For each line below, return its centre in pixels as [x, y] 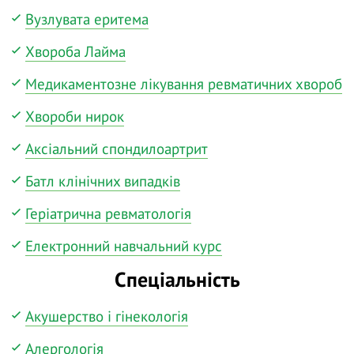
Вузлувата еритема [87, 19]
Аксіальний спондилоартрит [117, 148]
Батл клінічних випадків [103, 181]
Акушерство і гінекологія [107, 316]
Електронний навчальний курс [124, 245]
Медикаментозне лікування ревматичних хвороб [184, 83]
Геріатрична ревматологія [108, 213]
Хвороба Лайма [75, 51]
